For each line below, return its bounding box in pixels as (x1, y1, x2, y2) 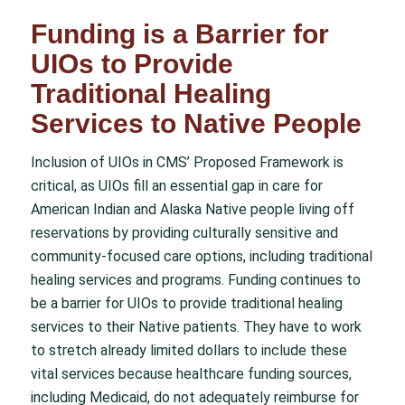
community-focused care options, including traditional (30, 247, 372, 265)
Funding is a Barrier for (30, 18, 329, 49)
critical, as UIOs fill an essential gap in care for (30, 176, 323, 194)
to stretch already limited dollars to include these (30, 341, 347, 359)
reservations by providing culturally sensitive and (30, 223, 338, 241)
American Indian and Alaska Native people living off (30, 200, 354, 218)
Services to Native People (30, 108, 362, 138)
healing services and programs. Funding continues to (30, 270, 361, 288)
